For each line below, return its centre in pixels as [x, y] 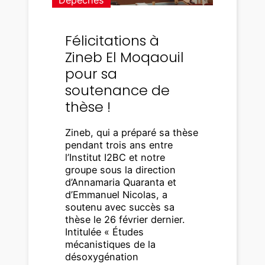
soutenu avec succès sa [120, 207]
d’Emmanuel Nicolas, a [117, 195]
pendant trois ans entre [119, 145]
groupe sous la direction [121, 170]
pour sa [91, 73]
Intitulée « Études [105, 232]
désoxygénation [102, 257]
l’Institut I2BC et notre [115, 158]
